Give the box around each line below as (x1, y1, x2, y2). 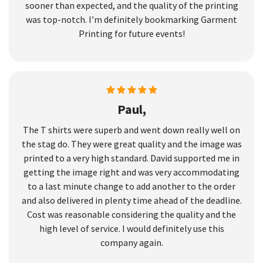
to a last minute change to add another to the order (28, 180, 235, 192)
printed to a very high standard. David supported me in (23, 151, 240, 164)
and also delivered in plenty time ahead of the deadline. (21, 194, 242, 206)
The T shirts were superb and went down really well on (23, 123, 240, 136)
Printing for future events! (78, 27, 185, 39)
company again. (100, 236, 163, 248)
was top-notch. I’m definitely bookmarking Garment (26, 13, 237, 25)
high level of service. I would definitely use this (39, 222, 224, 234)
